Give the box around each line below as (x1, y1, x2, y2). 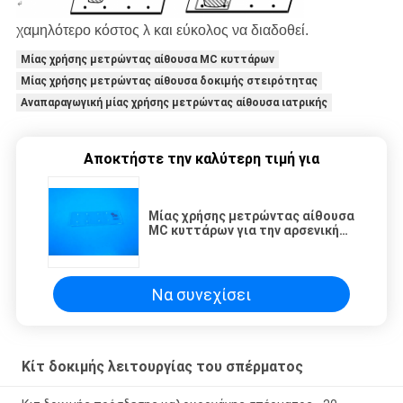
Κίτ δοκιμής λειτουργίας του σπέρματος (21, 357, 303, 375)
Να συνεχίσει (152, 284, 251, 304)
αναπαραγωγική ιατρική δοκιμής (148, 237, 350, 253)
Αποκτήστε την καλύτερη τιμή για (84, 150, 319, 168)
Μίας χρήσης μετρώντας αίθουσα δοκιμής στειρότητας (20, 75, 318, 88)
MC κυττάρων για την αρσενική (148, 223, 339, 238)
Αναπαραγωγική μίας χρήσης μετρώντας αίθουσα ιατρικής (20, 96, 327, 110)
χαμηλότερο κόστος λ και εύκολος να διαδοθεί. (15, 22, 309, 39)
